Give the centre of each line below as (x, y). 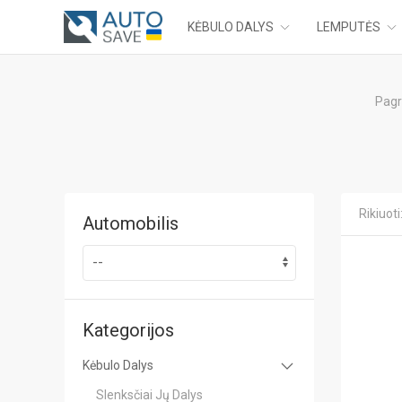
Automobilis (131, 223)
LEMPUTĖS (349, 26)
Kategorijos (128, 330)
